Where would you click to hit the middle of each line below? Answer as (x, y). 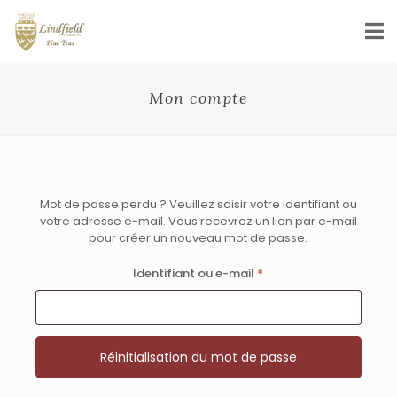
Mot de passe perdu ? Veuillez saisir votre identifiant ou (198, 204)
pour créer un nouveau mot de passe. (198, 238)
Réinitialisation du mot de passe (198, 357)
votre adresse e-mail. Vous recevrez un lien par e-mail (198, 221)
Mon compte (198, 98)
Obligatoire (296, 272)
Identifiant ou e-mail (195, 273)
